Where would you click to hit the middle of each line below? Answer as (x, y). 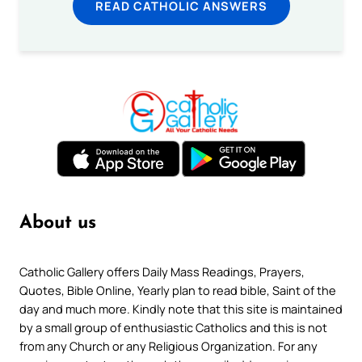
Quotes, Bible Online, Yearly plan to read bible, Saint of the (178, 290)
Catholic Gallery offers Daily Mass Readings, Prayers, (162, 271)
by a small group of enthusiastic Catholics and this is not (173, 327)
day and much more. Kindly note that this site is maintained (181, 308)
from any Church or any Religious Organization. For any (168, 345)
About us (58, 223)
